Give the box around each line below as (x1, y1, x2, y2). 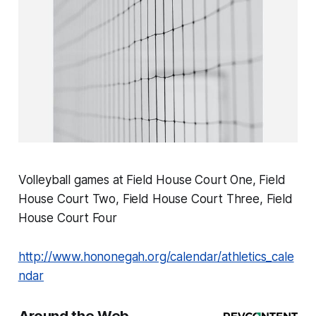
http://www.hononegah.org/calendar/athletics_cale (18, 250, 294, 265)
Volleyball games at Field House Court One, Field (18, 173, 286, 188)
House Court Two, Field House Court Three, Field (18, 192, 293, 207)
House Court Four (18, 211, 117, 226)
